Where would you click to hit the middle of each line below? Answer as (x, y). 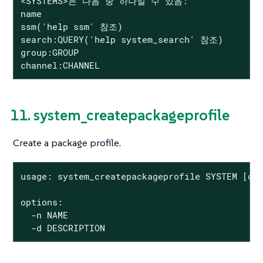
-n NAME (44, 215)
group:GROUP (49, 52)
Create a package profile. (67, 143)
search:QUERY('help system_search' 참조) (122, 39)
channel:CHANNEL (60, 65)
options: (41, 202)
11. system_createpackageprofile (120, 115)
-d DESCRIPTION (63, 227)
